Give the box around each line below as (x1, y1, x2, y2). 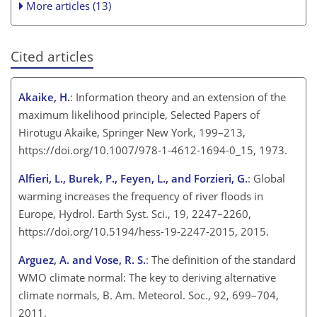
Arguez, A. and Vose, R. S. (18, 252, 146, 267)
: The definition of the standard (146, 252, 296, 267)
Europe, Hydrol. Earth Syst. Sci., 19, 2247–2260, (18, 206, 251, 221)
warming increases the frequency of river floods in (18, 188, 263, 203)
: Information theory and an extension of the (70, 89, 286, 104)
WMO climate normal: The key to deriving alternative (18, 270, 276, 284)
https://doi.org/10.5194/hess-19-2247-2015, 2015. (18, 224, 269, 238)
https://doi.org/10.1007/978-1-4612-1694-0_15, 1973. (18, 142, 287, 157)
